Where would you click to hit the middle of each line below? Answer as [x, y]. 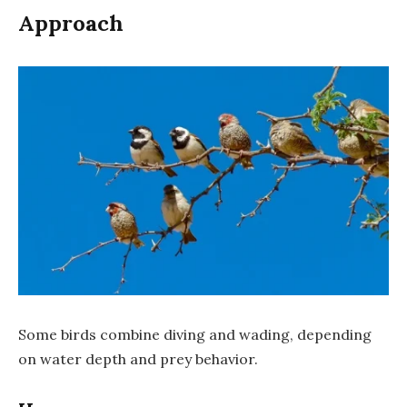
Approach [71, 24]
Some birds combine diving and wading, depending [195, 334]
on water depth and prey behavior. [138, 358]
